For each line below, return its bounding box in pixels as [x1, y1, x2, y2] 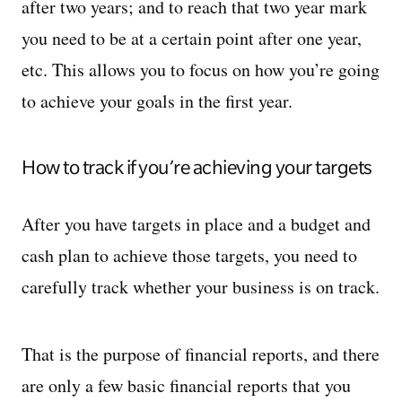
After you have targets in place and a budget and [22, 212, 371, 236]
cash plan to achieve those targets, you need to [22, 243, 357, 267]
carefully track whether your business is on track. [22, 275, 380, 299]
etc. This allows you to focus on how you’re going [22, 57, 380, 82]
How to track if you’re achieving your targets [22, 156, 372, 178]
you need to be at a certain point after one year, [22, 26, 362, 50]
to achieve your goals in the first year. [22, 89, 303, 113]
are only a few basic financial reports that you [22, 373, 351, 398]
